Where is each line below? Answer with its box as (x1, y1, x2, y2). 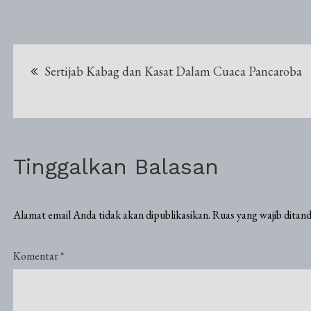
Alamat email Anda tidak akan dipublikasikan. (12, 207, 210, 222)
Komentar (12, 248, 60, 263)
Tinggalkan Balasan (12, 153, 219, 180)
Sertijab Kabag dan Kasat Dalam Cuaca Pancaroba (44, 62, 302, 79)
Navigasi (12, 44, 129, 79)
